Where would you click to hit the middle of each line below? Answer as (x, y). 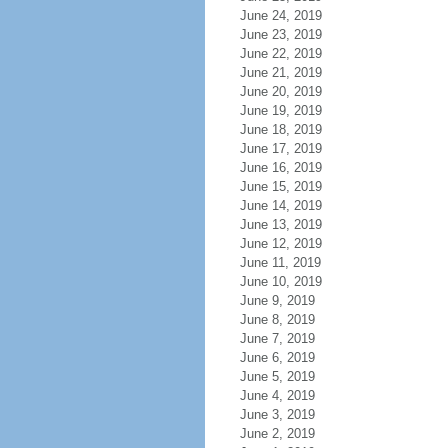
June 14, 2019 (280, 205)
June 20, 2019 (280, 91)
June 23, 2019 (280, 34)
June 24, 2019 (280, 15)
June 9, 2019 (277, 300)
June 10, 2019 (280, 281)
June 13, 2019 (280, 224)
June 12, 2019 (280, 243)
